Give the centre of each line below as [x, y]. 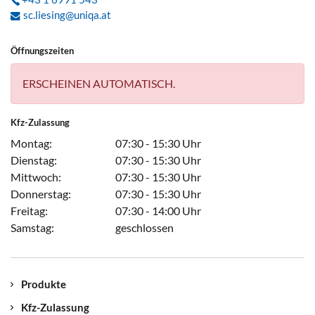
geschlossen [145, 227]
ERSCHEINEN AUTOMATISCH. [99, 83]
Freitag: [29, 210]
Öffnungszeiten [42, 50]
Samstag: [32, 227]
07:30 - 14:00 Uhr [159, 210]
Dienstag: [34, 160]
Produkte [44, 284]
